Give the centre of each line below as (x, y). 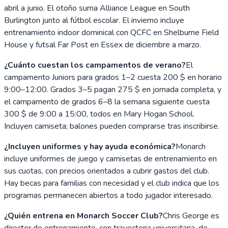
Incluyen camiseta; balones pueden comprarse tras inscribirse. (112, 126)
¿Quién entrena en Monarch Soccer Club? (83, 216)
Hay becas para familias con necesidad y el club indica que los (112, 183)
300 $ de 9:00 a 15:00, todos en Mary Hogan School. (99, 114)
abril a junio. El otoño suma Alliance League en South (97, 8)
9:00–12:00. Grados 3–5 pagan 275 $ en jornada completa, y (113, 89)
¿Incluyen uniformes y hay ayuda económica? (90, 146)
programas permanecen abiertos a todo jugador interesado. (108, 195)
